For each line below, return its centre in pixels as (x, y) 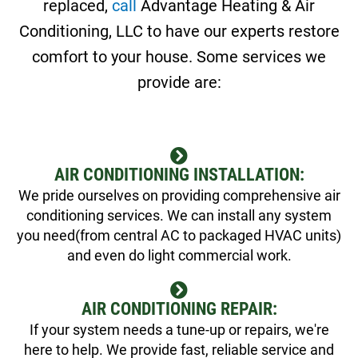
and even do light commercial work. (179, 255)
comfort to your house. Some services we (179, 56)
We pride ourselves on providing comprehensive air (179, 195)
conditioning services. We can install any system (179, 215)
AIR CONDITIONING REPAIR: (179, 308)
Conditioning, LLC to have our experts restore (179, 31)
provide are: (179, 82)
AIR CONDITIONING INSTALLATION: (179, 174)
